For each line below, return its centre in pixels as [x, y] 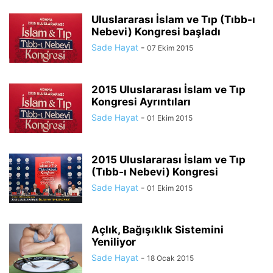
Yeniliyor [114, 242]
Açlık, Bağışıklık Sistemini [158, 230]
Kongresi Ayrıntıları [141, 102]
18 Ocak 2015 [170, 258]
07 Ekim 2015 [170, 48]
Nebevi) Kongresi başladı [156, 32]
